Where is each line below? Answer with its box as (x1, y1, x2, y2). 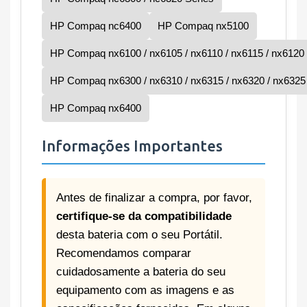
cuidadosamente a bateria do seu (56, 265, 225, 279)
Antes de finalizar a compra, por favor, (56, 191, 252, 205)
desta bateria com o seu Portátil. (56, 228, 223, 242)
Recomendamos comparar (56, 247, 191, 260)
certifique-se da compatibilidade (56, 210, 232, 223)
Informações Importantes (42, 137, 223, 155)
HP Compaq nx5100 (158, 20, 249, 32)
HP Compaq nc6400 (50, 20, 141, 32)
